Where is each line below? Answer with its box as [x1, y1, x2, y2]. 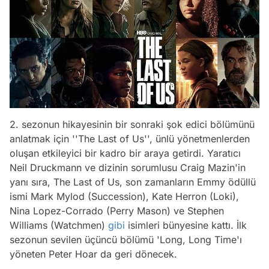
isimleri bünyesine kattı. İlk [125, 219, 247, 232]
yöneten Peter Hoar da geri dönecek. [10, 248, 177, 261]
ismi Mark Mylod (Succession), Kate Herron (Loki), [10, 190, 239, 203]
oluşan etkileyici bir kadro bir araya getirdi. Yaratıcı [10, 147, 241, 160]
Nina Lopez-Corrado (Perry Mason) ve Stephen [10, 205, 224, 217]
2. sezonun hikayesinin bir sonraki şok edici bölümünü [10, 118, 255, 131]
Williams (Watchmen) [10, 219, 108, 232]
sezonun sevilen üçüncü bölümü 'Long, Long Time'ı [10, 234, 242, 246]
